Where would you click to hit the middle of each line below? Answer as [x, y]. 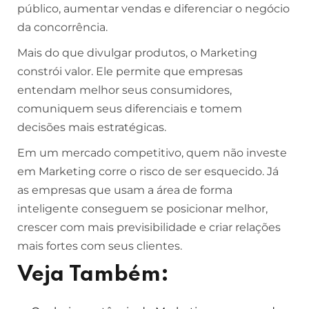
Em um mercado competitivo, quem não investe [152, 153]
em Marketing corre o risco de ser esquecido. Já [148, 171]
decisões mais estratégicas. [92, 127]
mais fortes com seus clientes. [100, 246]
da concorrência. [62, 27]
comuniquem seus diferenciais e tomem [130, 109]
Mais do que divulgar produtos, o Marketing [137, 53]
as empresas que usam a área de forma [125, 190]
